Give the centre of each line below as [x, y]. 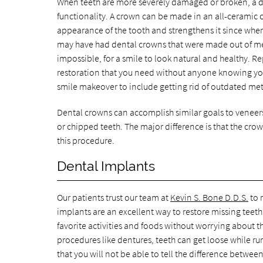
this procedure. [86, 141]
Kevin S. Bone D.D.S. [210, 198]
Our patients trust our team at [114, 198]
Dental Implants [106, 166]
